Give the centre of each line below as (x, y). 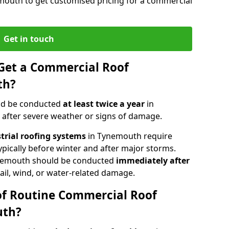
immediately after (153, 160)
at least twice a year (105, 104)
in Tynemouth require (129, 136)
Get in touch (29, 39)
